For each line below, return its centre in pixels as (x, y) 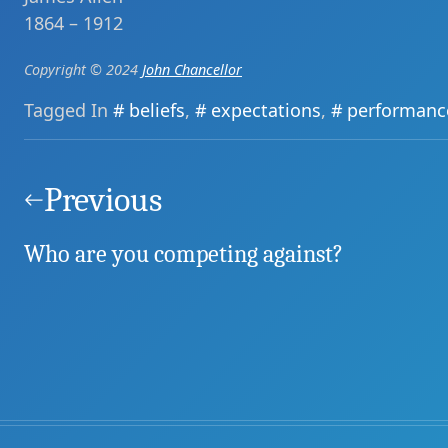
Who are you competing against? (183, 254)
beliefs (157, 110)
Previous (103, 200)
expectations (266, 110)
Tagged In (68, 110)
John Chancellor (192, 69)
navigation (96, 199)
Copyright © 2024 (83, 69)
